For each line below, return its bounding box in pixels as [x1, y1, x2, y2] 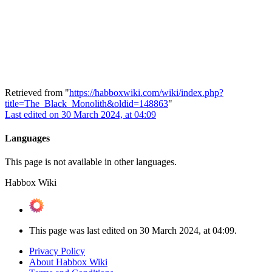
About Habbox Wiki [29, 257, 107, 268]
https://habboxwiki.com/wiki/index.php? [69, 87, 223, 98]
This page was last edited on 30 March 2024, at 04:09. [29, 225, 237, 236]
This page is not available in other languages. [5, 157, 177, 168]
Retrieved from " [5, 87, 69, 98]
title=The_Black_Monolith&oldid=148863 [5, 98, 168, 109]
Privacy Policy [29, 246, 85, 257]
